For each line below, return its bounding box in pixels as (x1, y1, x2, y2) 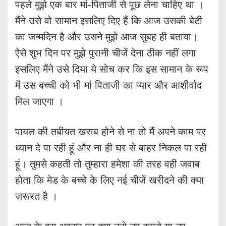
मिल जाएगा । (15, 95, 64, 107)
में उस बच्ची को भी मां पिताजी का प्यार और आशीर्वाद (15, 79, 202, 91)
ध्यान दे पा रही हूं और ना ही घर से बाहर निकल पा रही (15, 142, 207, 153)
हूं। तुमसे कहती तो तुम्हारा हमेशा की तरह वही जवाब (15, 158, 200, 169)
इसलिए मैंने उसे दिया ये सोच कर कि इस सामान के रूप (15, 63, 208, 75)
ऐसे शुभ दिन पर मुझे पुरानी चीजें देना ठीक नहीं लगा (15, 47, 196, 59)
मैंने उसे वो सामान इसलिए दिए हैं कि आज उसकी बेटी (15, 15, 202, 26)
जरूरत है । (15, 190, 58, 202)
